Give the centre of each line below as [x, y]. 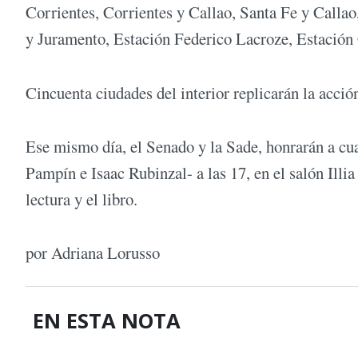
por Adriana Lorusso [93, 253]
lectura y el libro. [82, 199]
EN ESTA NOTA [107, 320]
